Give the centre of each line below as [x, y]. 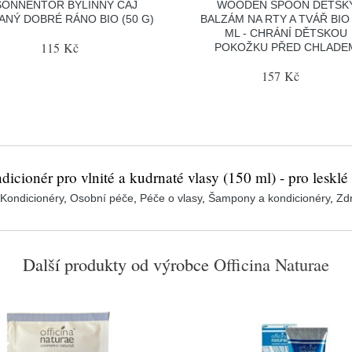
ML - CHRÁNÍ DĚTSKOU [286, 33]
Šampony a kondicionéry [269, 198]
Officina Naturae [271, 264]
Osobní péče [101, 198]
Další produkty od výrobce [116, 264]
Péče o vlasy [170, 198]
